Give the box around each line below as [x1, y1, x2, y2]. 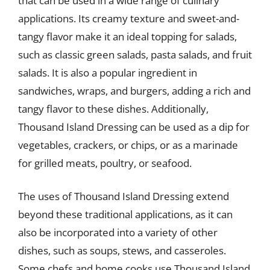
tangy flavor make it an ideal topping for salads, [18, 29, 237, 43]
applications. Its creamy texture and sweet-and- [18, 11, 239, 25]
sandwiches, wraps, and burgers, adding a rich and [18, 83, 251, 98]
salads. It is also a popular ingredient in [18, 65, 197, 80]
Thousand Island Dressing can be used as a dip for [18, 119, 250, 134]
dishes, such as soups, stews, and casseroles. [18, 243, 226, 257]
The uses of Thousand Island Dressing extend [18, 189, 229, 203]
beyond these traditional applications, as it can [18, 207, 233, 221]
